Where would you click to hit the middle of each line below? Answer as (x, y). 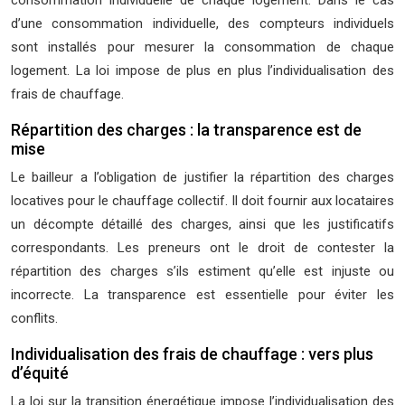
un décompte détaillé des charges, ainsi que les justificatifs (202, 224)
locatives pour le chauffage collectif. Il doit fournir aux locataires (202, 201)
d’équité (40, 373)
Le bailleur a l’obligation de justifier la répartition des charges (202, 177)
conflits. (34, 318)
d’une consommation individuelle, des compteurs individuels (202, 24)
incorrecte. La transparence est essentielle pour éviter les (202, 295)
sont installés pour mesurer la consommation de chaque (202, 47)
